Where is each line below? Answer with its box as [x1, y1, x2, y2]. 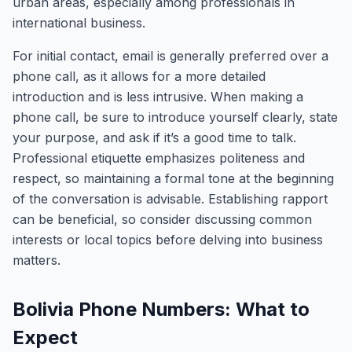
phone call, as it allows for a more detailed [13, 68, 266, 84]
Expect [13, 326, 78, 349]
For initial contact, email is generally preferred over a [13, 48, 328, 64]
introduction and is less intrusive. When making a [13, 89, 303, 104]
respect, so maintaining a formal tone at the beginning [13, 170, 334, 186]
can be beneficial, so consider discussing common [13, 211, 312, 227]
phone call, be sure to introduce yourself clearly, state [13, 109, 338, 125]
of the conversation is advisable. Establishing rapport [13, 191, 328, 207]
